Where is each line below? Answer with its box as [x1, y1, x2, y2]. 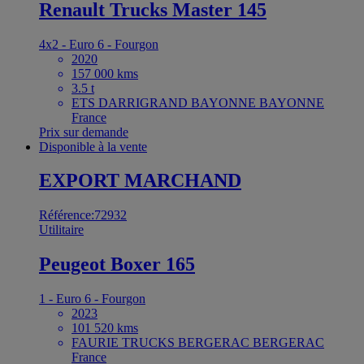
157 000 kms [71, 66, 138, 80]
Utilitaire [39, 223, 84, 237]
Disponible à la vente [39, 139, 147, 154]
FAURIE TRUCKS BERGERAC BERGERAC [71, 336, 324, 350]
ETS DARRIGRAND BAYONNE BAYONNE [71, 95, 324, 110]
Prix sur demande [39, 124, 128, 139]
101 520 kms [71, 321, 138, 336]
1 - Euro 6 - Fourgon [39, 292, 145, 306]
